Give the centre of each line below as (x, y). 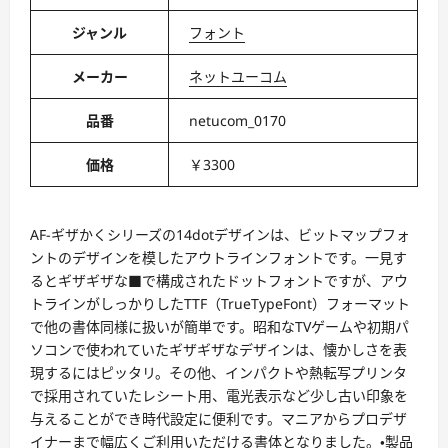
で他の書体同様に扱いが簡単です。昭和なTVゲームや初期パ (219, 326)
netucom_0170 (237, 120)
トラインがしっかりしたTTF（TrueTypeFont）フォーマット (220, 303)
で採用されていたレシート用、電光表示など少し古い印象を (219, 395)
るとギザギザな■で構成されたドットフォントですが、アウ (219, 280)
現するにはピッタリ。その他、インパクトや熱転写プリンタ (218, 372)
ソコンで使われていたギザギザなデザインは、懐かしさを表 (218, 349)
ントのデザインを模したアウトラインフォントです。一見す (218, 257)
